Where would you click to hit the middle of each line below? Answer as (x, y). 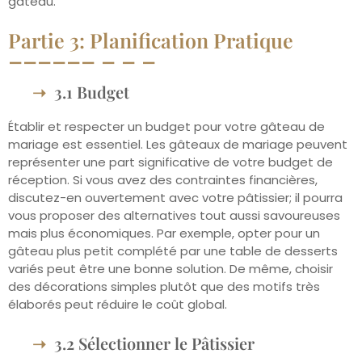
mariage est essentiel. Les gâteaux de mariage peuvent (178, 145)
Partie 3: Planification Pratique (151, 40)
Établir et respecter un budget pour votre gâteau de (166, 127)
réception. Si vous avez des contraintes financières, (163, 180)
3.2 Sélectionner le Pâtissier (154, 343)
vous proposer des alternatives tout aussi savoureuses (174, 216)
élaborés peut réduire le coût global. (118, 305)
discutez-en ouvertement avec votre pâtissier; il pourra (175, 198)
